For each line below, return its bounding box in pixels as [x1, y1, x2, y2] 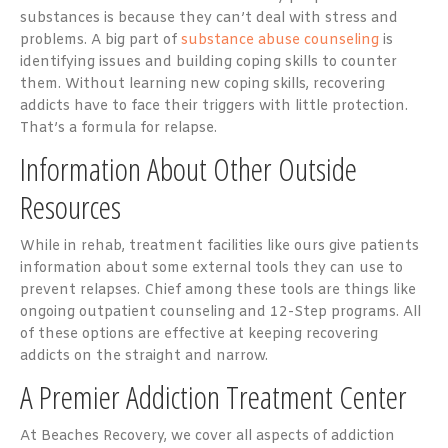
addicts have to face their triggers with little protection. [20, 96, 408, 116]
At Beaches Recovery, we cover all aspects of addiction [20, 426, 395, 446]
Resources [20, 184, 121, 228]
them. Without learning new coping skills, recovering [20, 74, 385, 94]
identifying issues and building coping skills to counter [20, 52, 397, 72]
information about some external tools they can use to [20, 258, 403, 278]
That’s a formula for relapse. [20, 118, 217, 138]
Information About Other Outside [20, 146, 357, 190]
